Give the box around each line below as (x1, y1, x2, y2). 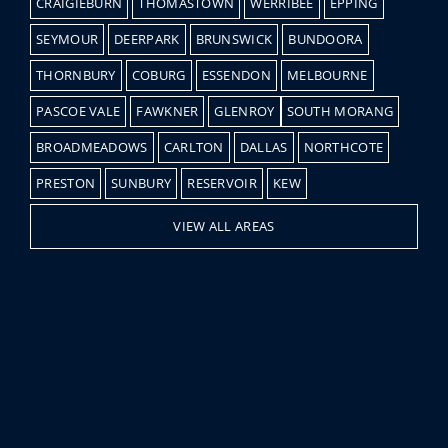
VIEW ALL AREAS (173, 217, 275, 236)
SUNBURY (111, 174, 172, 193)
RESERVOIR (187, 174, 257, 193)
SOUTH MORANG (286, 102, 394, 121)
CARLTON (163, 138, 224, 157)
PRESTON (36, 174, 96, 193)
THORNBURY (36, 66, 116, 85)
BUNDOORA (288, 30, 363, 49)
